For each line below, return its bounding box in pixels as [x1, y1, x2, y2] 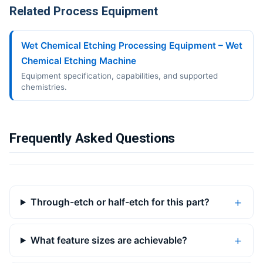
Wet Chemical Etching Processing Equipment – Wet [21, 39, 242, 51]
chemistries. [21, 82, 67, 92]
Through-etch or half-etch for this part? [30, 195, 210, 208]
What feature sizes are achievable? [30, 234, 187, 246]
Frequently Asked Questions [9, 130, 176, 146]
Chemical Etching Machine [21, 55, 136, 66]
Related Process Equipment [9, 4, 158, 18]
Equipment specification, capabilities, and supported [21, 70, 218, 80]
